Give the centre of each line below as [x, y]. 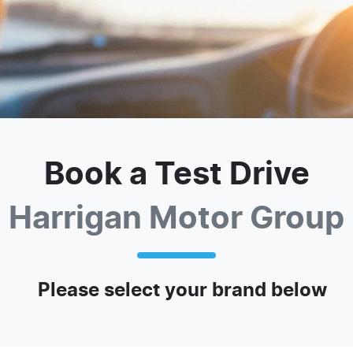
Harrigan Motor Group [176, 219]
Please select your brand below [182, 291]
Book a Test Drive [176, 175]
